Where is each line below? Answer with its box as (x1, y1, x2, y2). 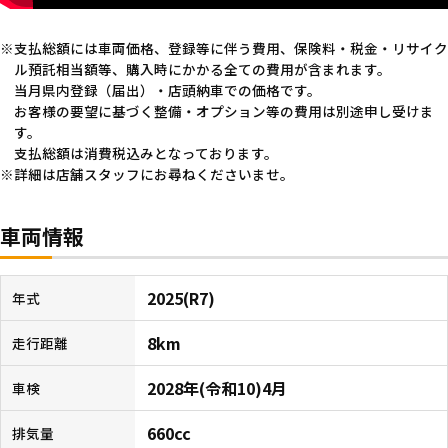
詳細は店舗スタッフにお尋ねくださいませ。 (14, 163, 294, 184)
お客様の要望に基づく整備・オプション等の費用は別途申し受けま (13, 100, 434, 121)
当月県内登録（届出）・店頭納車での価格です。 (13, 79, 321, 100)
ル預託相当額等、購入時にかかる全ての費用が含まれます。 (13, 58, 391, 79)
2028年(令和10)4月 (147, 376, 288, 401)
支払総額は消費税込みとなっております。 (13, 142, 278, 163)
